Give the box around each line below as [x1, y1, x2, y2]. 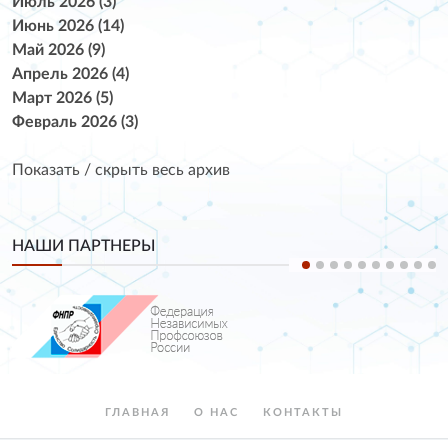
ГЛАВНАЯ [105, 407, 170, 419]
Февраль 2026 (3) [12, 113, 138, 130]
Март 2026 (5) [12, 89, 113, 106]
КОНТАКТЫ [263, 407, 343, 419]
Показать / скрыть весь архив [12, 161, 230, 178]
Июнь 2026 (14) [12, 17, 124, 34]
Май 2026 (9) [12, 41, 105, 58]
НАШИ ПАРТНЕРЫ [12, 237, 155, 254]
